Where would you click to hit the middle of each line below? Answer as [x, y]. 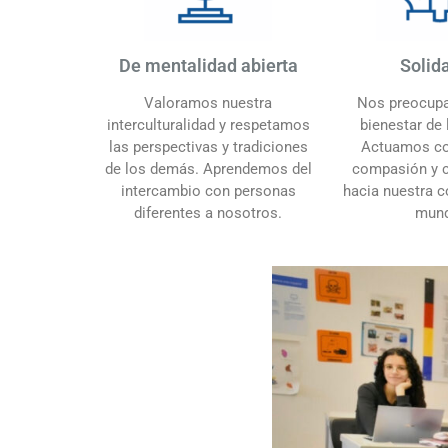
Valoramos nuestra [208, 102]
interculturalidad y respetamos [208, 124]
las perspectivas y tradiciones [208, 146]
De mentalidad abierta [208, 65]
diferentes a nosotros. [208, 212]
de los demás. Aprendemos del [208, 168]
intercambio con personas [208, 190]
